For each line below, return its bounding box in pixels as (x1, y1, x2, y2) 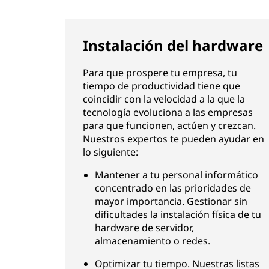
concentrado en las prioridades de (94, 181, 251, 195)
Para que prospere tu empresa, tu (82, 66, 237, 79)
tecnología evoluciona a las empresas (82, 106, 253, 119)
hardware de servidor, (94, 221, 194, 234)
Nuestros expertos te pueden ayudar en (82, 132, 264, 145)
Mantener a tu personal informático (94, 168, 258, 181)
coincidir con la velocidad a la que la (82, 92, 245, 106)
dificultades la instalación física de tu (94, 208, 261, 221)
